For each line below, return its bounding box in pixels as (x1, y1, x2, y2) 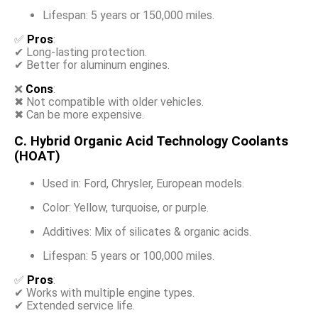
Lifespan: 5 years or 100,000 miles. (43, 249, 214, 263)
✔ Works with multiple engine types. (14, 286, 194, 300)
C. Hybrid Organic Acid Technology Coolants (14, 133, 288, 150)
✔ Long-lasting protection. (14, 45, 147, 59)
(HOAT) (14, 148, 64, 165)
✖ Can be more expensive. (14, 107, 144, 121)
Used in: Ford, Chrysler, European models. (43, 177, 244, 191)
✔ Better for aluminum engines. (14, 57, 170, 72)
